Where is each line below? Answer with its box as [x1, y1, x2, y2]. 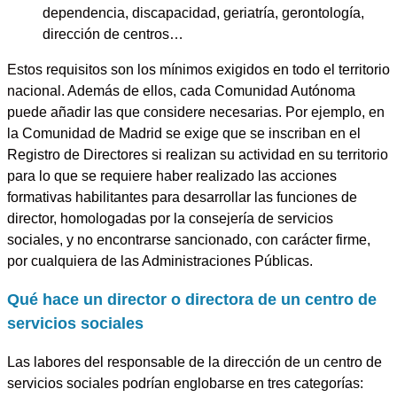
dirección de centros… [43, 25, 183, 42]
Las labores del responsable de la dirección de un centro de [7, 354, 382, 370]
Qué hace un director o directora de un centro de [7, 290, 377, 309]
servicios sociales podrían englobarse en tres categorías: [7, 375, 363, 392]
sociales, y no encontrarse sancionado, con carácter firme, [7, 230, 370, 247]
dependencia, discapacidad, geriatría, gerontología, [43, 4, 364, 20]
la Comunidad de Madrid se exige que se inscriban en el [7, 124, 361, 141]
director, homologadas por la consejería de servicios [7, 209, 333, 226]
